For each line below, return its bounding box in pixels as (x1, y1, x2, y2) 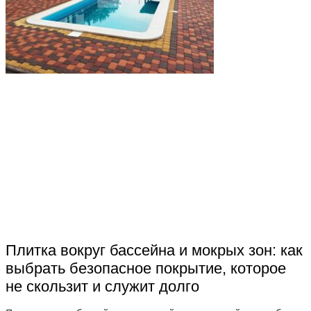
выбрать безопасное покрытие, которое (6, 259, 286, 277)
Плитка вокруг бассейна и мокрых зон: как (6, 241, 303, 259)
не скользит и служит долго (6, 277, 199, 295)
